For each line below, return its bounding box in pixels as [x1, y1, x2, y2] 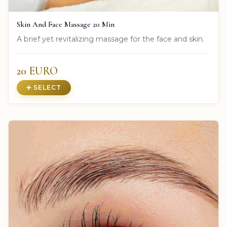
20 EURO [17, 64, 58, 78]
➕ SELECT [26, 84, 62, 92]
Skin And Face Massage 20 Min [17, 20, 115, 29]
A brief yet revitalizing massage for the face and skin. [17, 34, 204, 44]
